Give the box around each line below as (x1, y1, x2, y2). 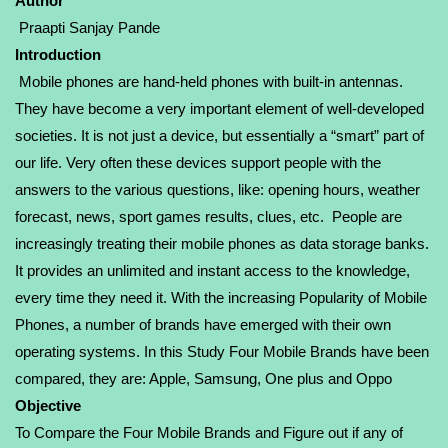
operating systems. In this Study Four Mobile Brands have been (15, 343, 429, 360)
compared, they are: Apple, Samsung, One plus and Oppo (15, 370, 392, 387)
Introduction (15, 46, 101, 63)
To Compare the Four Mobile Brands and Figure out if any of (15, 424, 403, 441)
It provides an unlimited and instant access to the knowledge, (15, 262, 410, 279)
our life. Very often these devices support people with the (15, 154, 381, 171)
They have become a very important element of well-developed (15, 100, 424, 117)
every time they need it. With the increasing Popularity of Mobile (15, 289, 427, 306)
